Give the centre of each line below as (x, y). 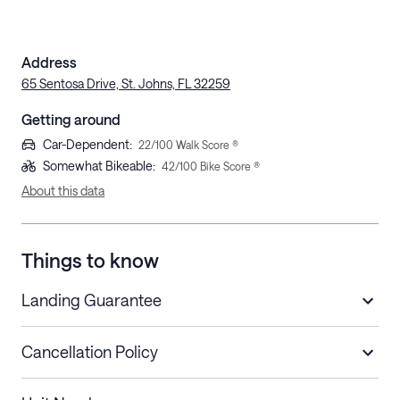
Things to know (90, 260)
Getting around (71, 120)
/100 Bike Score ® (217, 167)
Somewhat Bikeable (98, 166)
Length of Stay (63, 388)
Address (49, 62)
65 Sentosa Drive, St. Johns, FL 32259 (126, 84)
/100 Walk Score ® (195, 145)
